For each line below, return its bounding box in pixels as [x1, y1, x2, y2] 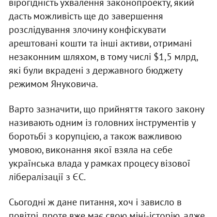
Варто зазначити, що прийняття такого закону [8, 102, 204, 115]
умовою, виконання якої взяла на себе [8, 143, 172, 156]
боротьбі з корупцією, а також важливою [8, 129, 182, 142]
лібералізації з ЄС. [8, 170, 86, 183]
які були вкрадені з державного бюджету [8, 63, 182, 77]
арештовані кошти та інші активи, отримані [8, 36, 192, 49]
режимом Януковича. [8, 77, 98, 90]
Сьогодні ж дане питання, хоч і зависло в [8, 195, 182, 208]
